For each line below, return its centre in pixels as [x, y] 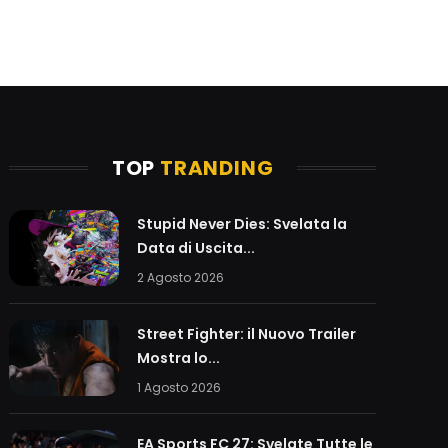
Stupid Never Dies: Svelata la [242, 223]
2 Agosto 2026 [181, 277]
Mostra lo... [179, 357]
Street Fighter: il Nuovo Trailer [247, 333]
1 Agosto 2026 [179, 387]
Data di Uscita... [196, 247]
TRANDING [217, 167]
